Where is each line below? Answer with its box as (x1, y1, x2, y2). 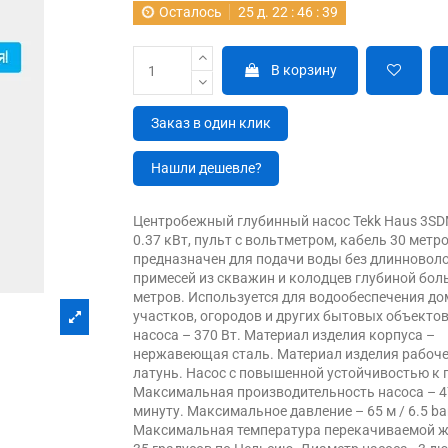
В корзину (270, 62, 337, 79)
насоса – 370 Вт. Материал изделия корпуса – (133, 326, 436, 343)
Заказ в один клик (150, 115, 271, 132)
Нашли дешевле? (150, 160, 262, 177)
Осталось (159, 4, 223, 21)
